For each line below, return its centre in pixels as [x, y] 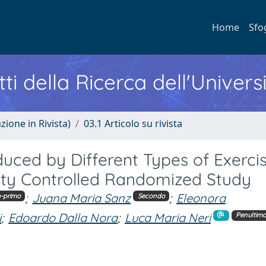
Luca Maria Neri [168, 217]
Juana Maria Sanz [82, 198]
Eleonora [201, 198]
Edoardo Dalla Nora [63, 217]
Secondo [151, 196]
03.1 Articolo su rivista [133, 123]
